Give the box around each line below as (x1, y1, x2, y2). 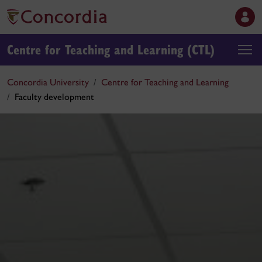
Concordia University (7, 77, 89, 88)
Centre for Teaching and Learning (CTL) (7, 40, 215, 58)
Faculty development (15, 91, 94, 102)
